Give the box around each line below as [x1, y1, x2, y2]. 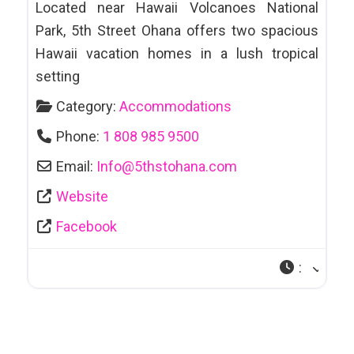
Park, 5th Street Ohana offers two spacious [35, 21, 319, 39]
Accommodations [119, 97, 232, 115]
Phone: [56, 127, 104, 145]
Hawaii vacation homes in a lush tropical [35, 44, 319, 62]
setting [35, 67, 80, 85]
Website [56, 187, 109, 205]
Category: [56, 97, 120, 115]
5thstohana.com [134, 157, 238, 175]
